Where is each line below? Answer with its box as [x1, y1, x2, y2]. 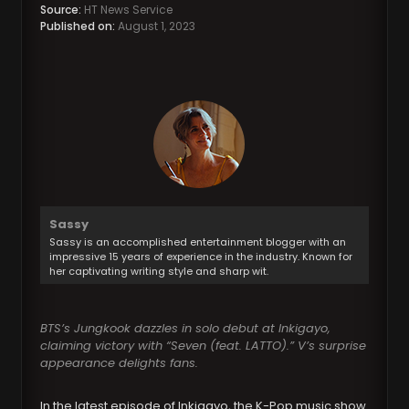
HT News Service [81, 2, 173, 18]
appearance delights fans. [40, 354, 199, 372]
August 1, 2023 [115, 18, 196, 35]
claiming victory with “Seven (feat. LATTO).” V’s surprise [40, 337, 367, 355]
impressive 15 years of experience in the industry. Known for [49, 249, 353, 265]
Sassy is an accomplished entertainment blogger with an [49, 235, 347, 250]
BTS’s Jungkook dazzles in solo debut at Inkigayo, [40, 320, 331, 338]
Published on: [40, 18, 116, 35]
